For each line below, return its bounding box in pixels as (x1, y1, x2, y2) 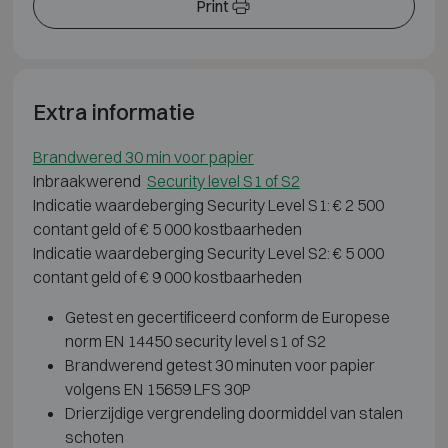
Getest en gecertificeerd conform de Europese (64, 306, 390, 327)
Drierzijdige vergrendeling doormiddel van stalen (64, 402, 403, 423)
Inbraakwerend (32, 170, 147, 191)
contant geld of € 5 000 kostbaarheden (32, 218, 302, 239)
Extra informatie (32, 98, 195, 125)
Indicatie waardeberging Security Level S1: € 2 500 (32, 194, 384, 215)
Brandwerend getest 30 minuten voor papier (64, 354, 375, 375)
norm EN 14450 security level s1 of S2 (64, 330, 326, 351)
